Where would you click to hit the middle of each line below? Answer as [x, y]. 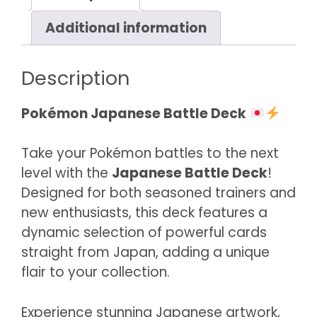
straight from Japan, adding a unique [145, 253]
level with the [67, 173]
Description [75, 78]
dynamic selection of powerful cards [144, 233]
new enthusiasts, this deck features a [144, 213]
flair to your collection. [96, 272]
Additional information [126, 28]
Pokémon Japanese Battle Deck [134, 113]
